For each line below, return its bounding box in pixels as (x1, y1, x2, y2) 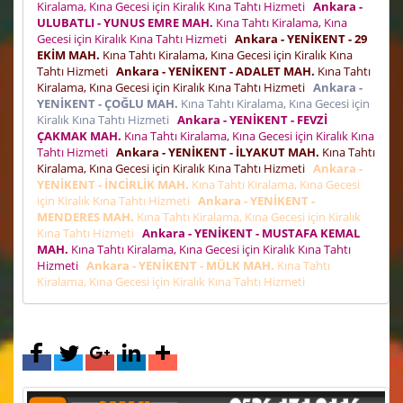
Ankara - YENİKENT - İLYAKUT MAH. (116, 143, 319, 160)
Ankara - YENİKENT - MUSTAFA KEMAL (142, 224, 360, 241)
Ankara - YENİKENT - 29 (235, 30, 367, 47)
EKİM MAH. (37, 46, 100, 63)
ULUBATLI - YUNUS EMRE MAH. (37, 13, 213, 31)
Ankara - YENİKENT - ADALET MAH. (116, 62, 315, 79)
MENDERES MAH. (37, 208, 134, 225)
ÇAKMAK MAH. (37, 127, 121, 144)
